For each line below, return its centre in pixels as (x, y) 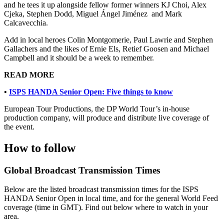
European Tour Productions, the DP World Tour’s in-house (97, 108)
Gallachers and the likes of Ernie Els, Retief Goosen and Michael (106, 48)
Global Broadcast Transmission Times (82, 170)
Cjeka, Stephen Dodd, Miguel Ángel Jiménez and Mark (93, 13)
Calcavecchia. (26, 22)
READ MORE (29, 74)
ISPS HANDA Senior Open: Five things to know (91, 91)
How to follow (40, 148)
